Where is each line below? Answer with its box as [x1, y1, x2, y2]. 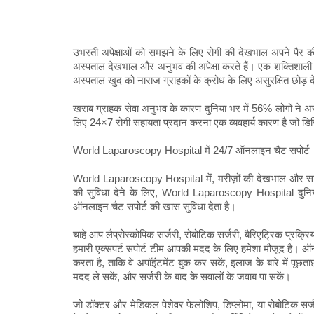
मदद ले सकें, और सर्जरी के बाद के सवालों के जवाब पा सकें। [73, 271, 291, 283]
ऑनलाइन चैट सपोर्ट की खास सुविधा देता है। [73, 200, 236, 213]
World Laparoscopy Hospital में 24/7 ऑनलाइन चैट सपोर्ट [73, 144, 310, 157]
